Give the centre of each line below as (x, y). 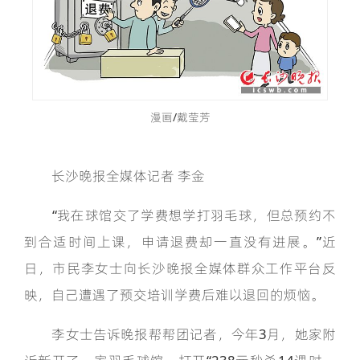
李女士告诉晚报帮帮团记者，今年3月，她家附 (180, 334)
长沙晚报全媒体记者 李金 (115, 176)
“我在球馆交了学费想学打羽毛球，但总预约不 (180, 215)
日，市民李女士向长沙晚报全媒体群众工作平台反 (180, 268)
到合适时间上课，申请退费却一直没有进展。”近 (180, 242)
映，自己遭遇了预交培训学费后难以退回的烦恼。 (174, 295)
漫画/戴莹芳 (180, 117)
